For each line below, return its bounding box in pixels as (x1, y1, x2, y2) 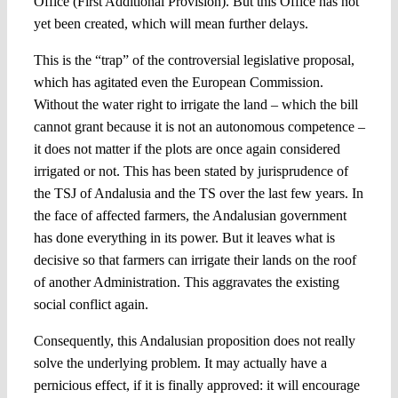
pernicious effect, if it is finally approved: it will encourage (33, 377, 360, 393)
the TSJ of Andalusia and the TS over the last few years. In (33, 185, 363, 201)
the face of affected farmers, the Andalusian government (33, 207, 346, 223)
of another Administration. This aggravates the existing (33, 274, 339, 290)
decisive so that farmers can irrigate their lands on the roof (33, 251, 356, 267)
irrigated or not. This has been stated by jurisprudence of (33, 163, 348, 179)
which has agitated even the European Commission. (33, 74, 323, 90)
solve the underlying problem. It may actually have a (33, 354, 327, 370)
